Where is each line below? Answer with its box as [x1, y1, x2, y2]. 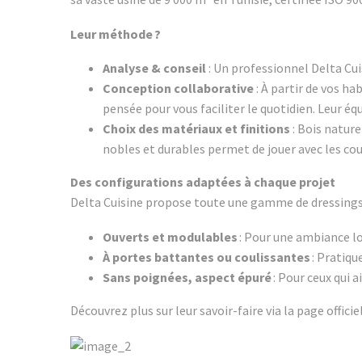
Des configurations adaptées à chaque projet [70, 174, 335, 191]
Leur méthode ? [70, 25, 161, 42]
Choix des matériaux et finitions [103, 120, 290, 137]
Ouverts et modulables [103, 228, 238, 245]
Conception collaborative [103, 80, 254, 97]
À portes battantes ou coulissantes [103, 248, 310, 265]
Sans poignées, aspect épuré [103, 268, 271, 285]
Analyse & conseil [103, 60, 206, 77]
